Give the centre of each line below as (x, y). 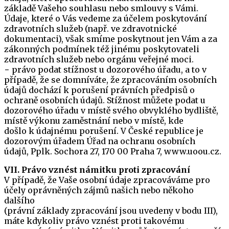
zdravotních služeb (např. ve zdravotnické (90, 29)
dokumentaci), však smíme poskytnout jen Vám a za (111, 39)
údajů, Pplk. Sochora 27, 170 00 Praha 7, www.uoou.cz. (113, 151)
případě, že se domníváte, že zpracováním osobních (110, 80)
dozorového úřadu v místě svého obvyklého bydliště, (111, 110)
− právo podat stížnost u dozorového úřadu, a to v (105, 70)
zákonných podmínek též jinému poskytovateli (102, 49)
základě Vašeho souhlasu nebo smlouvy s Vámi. (101, 8)
